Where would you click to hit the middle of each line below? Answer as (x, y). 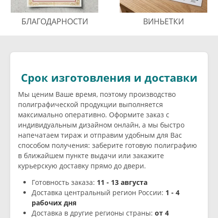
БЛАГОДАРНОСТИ (54, 22)
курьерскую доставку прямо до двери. (82, 166)
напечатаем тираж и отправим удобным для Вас (100, 135)
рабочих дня (54, 202)
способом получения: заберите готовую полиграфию (108, 145)
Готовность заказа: (64, 182)
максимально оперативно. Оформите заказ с (94, 115)
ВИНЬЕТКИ (163, 22)
